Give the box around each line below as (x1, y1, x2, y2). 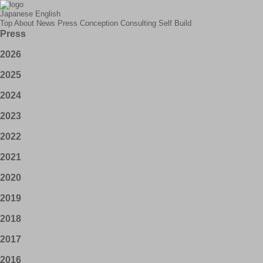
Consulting (120, 19, 156, 28)
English (35, 9, 60, 18)
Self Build (159, 19, 191, 28)
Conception (80, 19, 118, 28)
